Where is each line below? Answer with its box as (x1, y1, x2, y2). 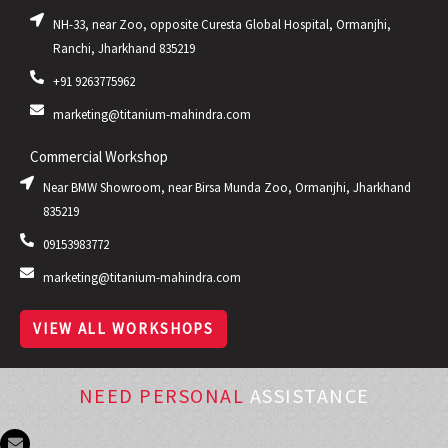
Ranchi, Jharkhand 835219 (52, 39, 195, 57)
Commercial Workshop (30, 146, 168, 166)
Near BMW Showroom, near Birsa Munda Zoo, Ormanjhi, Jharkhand (42, 178, 411, 196)
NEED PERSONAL (78, 382, 250, 408)
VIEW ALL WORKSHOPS (33, 318, 215, 338)
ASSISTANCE (249, 382, 370, 408)
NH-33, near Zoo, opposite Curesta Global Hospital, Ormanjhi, (52, 15, 391, 33)
